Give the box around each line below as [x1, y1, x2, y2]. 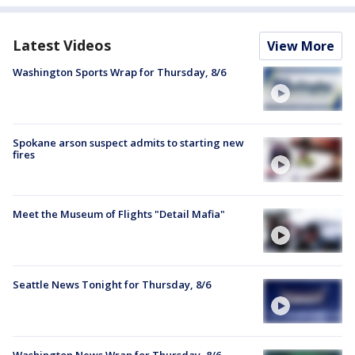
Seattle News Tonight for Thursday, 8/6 [13, 277, 211, 292]
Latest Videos [13, 36, 111, 55]
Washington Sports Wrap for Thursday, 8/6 [13, 65, 226, 80]
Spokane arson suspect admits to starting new [13, 136, 244, 151]
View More [267, 37, 334, 55]
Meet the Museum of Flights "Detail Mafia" [13, 206, 225, 221]
